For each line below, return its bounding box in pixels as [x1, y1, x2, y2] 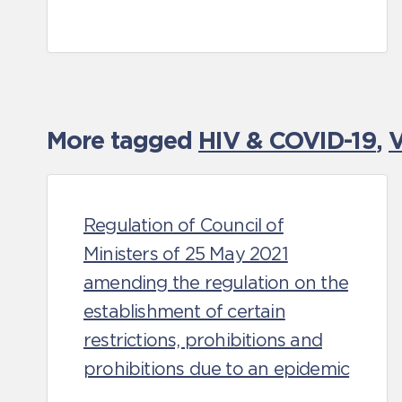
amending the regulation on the [83, 273, 348, 293]
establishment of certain [83, 301, 285, 321]
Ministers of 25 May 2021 [83, 244, 288, 264]
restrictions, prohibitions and [83, 330, 322, 350]
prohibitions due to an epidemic [83, 359, 350, 379]
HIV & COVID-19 [198, 127, 376, 153]
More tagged [47, 127, 198, 153]
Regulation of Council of [83, 215, 284, 235]
